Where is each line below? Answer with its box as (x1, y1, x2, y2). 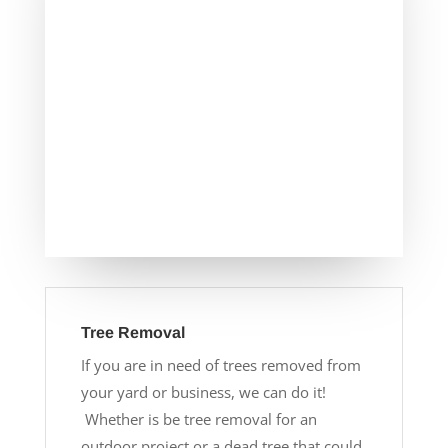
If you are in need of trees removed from (80, 354, 361, 375)
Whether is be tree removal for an (80, 408, 317, 429)
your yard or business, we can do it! (80, 381, 326, 402)
